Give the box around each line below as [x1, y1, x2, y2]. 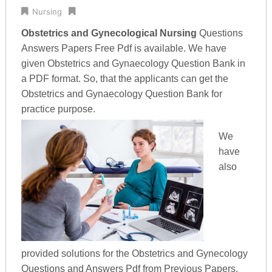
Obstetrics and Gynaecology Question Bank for [21, 89, 222, 99]
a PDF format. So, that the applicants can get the [21, 73, 228, 84]
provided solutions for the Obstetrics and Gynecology [21, 248, 248, 259]
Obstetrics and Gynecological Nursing [21, 28, 197, 38]
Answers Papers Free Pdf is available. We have [21, 43, 226, 53]
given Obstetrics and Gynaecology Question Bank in [21, 58, 245, 69]
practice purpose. [21, 104, 95, 114]
